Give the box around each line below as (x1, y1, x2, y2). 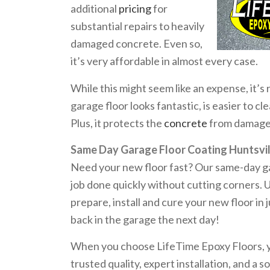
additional (71, 2, 119, 16)
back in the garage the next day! (71, 212, 220, 226)
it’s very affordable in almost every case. (71, 54, 259, 68)
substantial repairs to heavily (71, 19, 205, 33)
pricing (119, 2, 152, 16)
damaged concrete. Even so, (71, 37, 203, 51)
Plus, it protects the (71, 116, 165, 130)
